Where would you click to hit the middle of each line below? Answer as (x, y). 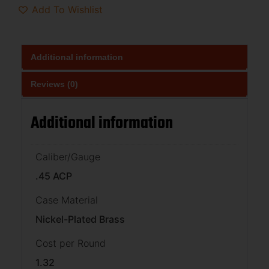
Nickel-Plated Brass (80, 219)
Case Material (67, 200)
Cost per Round (71, 243)
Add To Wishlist (67, 10)
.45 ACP (54, 176)
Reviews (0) (54, 84)
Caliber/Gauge (68, 156)
